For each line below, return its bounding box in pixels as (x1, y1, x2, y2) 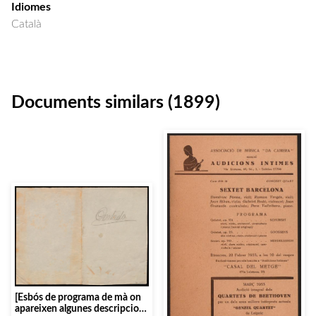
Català (11, 18, 42, 30)
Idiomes (11, 1, 51, 13)
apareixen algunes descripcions (15, 303, 149, 314)
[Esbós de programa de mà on (15, 291, 141, 303)
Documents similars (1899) (11, 94, 220, 111)
